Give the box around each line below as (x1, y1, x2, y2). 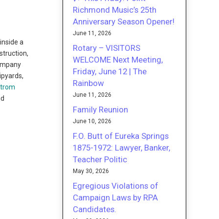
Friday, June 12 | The (73, 66, 147, 76)
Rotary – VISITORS (73, 43, 141, 53)
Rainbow (73, 78, 105, 88)
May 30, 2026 (73, 167, 109, 175)
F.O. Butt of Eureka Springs (73, 131, 169, 141)
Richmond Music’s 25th (73, 4, 157, 15)
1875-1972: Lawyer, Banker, (73, 142, 171, 153)
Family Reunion (73, 104, 129, 114)
